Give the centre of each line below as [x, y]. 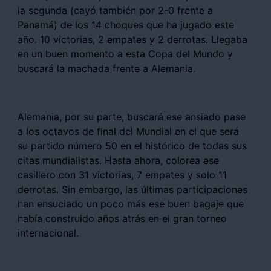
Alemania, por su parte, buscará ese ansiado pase [132, 116]
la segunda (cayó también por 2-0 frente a [115, 10]
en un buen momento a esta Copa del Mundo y [125, 54]
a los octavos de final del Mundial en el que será [128, 131]
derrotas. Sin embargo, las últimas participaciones [132, 189]
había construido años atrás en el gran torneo [122, 218]
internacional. [48, 233]
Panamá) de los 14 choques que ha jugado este [126, 24]
